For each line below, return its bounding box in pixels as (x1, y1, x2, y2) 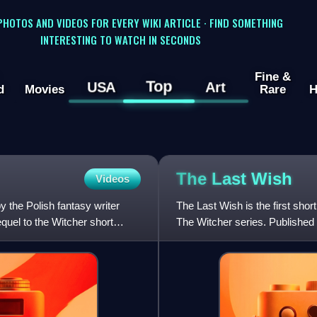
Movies (24, 82, 64, 97)
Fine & (254, 69, 291, 84)
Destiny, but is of (176, 232, 253, 245)
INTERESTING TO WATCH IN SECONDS (40, 31, 201, 47)
